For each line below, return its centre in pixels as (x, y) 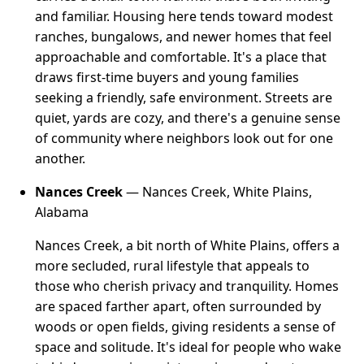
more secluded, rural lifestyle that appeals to (173, 265)
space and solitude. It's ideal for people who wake (188, 347)
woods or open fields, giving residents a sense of (186, 326)
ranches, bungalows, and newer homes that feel (184, 36)
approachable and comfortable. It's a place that (181, 56)
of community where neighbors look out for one (184, 138)
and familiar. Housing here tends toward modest (184, 16)
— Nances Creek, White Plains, (218, 191)
